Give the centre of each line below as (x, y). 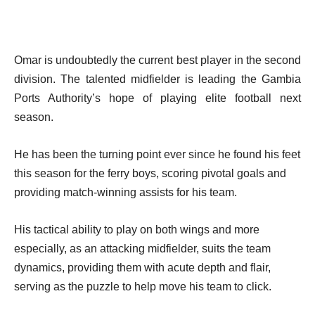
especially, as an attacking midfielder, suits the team (142, 249)
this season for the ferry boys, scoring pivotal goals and (150, 173)
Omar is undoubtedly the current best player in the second (157, 60)
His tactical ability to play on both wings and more (137, 230)
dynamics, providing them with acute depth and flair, (142, 268)
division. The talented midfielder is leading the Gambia (157, 79)
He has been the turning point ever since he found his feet (157, 154)
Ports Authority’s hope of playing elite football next (157, 98)
